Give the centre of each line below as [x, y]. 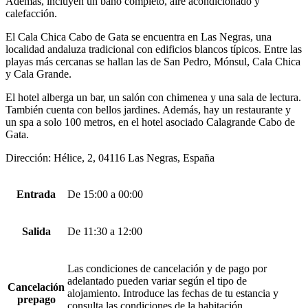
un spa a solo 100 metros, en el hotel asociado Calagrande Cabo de [150, 122]
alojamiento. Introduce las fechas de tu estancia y [173, 294]
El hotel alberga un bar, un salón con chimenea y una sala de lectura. [153, 98]
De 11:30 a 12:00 [105, 232]
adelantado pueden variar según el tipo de [157, 281]
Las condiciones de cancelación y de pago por [167, 269]
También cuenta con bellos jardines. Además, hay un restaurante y [148, 110]
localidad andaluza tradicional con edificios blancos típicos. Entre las [154, 49]
